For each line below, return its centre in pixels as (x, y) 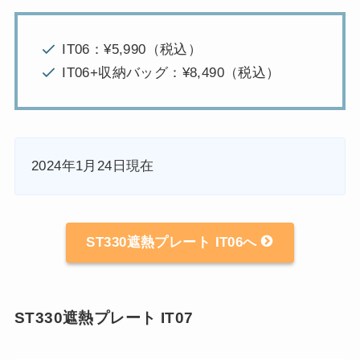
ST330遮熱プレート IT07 (104, 318)
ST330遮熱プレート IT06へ (174, 243)
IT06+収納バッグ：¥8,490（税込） (171, 72)
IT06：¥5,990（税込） (132, 49)
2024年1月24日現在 (92, 166)
